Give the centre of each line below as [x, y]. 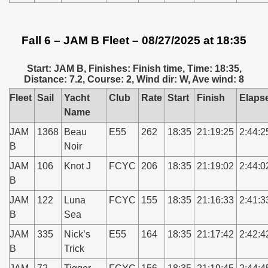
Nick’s [77, 234]
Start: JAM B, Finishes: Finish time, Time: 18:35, [134, 68]
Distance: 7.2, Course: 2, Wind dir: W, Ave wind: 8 [134, 79]
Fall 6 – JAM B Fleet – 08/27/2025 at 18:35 [134, 40]
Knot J [77, 166]
